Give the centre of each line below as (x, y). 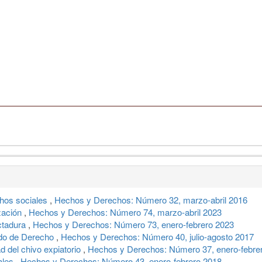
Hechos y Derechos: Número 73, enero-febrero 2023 (133, 224)
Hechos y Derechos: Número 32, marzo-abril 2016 (151, 199)
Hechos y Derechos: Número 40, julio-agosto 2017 (157, 236)
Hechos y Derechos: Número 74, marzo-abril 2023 (125, 212)
